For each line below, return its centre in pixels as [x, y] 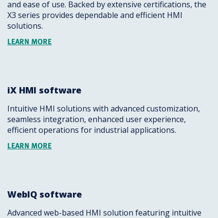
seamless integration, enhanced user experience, [97, 119]
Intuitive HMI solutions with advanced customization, [104, 109]
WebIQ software [45, 194]
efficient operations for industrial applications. [92, 130]
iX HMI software [44, 90]
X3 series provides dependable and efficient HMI [95, 15]
